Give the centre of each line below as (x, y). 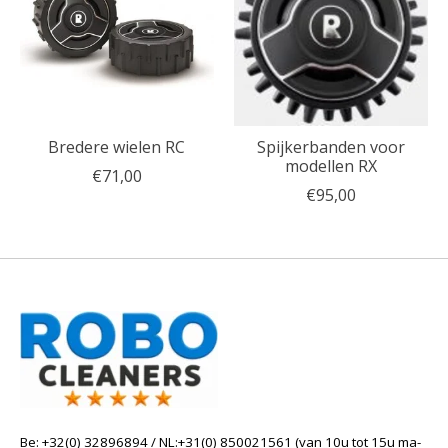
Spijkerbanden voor (330, 146)
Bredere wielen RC (117, 146)
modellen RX (330, 165)
